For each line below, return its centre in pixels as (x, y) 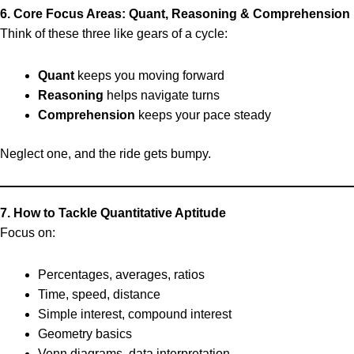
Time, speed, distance (99, 294)
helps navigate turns (162, 95)
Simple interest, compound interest (135, 314)
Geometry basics (85, 334)
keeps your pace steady (203, 115)
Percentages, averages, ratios (121, 275)
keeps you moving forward (149, 75)
